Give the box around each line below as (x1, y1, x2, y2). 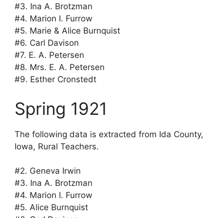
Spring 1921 (15, 98, 107, 119)
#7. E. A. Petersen (15, 50, 84, 60)
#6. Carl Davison (15, 38, 79, 48)
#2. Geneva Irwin (15, 166, 81, 176)
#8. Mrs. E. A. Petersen (15, 62, 105, 73)
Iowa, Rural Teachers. (15, 141, 99, 151)
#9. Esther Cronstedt (15, 74, 96, 85)
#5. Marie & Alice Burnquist (15, 26, 120, 36)
